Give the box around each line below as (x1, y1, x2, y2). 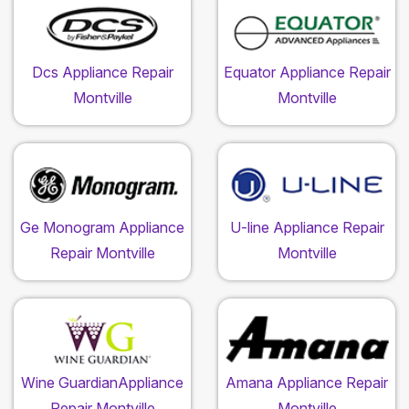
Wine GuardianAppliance (21, 373, 184, 393)
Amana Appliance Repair (225, 373, 388, 393)
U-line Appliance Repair (229, 218, 384, 237)
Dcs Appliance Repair (31, 63, 173, 82)
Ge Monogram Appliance (20, 218, 184, 237)
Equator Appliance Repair (223, 63, 391, 82)
